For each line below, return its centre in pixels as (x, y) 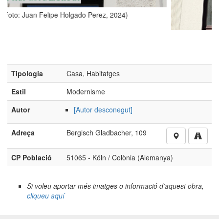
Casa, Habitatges (93, 134)
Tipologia (27, 134)
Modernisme (86, 152)
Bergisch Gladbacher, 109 (107, 193)
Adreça (23, 193)
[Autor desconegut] (103, 170)
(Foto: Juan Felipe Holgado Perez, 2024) (122, 99)
